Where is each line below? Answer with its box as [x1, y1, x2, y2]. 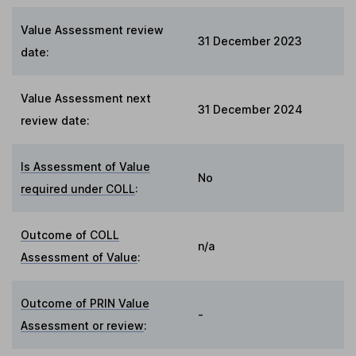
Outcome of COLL [21, 227, 120, 242]
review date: [21, 113, 91, 127]
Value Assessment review [21, 22, 164, 37]
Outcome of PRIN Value [21, 296, 150, 310]
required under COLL [21, 181, 136, 195]
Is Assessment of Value [21, 159, 151, 173]
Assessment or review [21, 318, 145, 332]
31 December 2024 [198, 102, 303, 116]
